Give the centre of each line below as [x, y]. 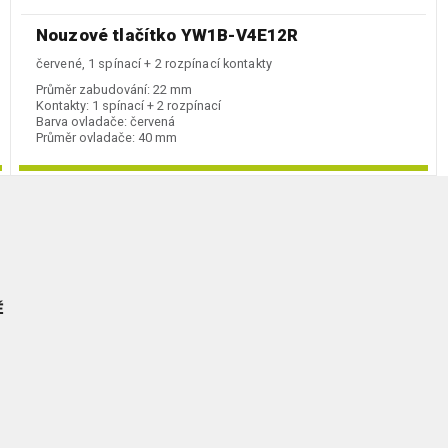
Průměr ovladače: [85, 138]
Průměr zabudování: [93, 90]
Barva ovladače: [81, 122]
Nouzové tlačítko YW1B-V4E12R [167, 35]
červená [152, 122]
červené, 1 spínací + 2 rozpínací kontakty [154, 64]
